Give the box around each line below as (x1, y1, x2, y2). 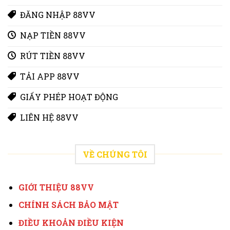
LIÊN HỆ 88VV (20, 111, 79, 123)
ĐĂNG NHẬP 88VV (20, 9, 95, 20)
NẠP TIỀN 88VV (20, 29, 86, 41)
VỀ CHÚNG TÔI (83, 148, 147, 160)
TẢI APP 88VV (20, 70, 80, 82)
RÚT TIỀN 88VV (20, 50, 85, 61)
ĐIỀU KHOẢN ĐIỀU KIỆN (18, 217, 124, 228)
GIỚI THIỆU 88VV (18, 181, 94, 193)
